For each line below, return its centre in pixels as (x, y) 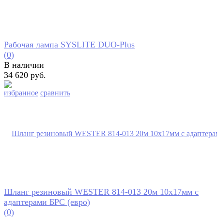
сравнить (55, 93)
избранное (21, 93)
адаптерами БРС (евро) (47, 202)
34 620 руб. (25, 75)
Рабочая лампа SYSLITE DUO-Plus (69, 44)
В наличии (24, 65)
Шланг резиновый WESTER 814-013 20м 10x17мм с (101, 192)
